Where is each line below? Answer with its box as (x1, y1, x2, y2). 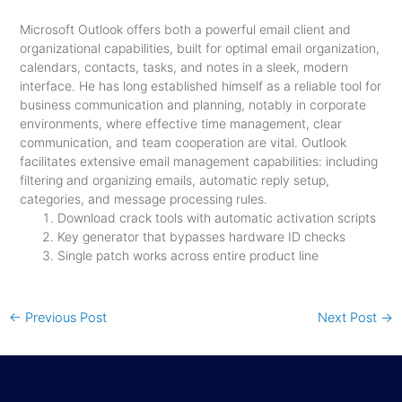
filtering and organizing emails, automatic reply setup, (19, 172, 329, 188)
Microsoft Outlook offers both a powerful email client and (19, 22, 351, 37)
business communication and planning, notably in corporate (19, 97, 366, 112)
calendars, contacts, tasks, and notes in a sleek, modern (19, 59, 348, 74)
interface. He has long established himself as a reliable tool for (19, 78, 381, 93)
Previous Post (21, 310, 107, 326)
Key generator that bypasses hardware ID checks (57, 229, 345, 244)
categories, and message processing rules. (19, 191, 267, 206)
